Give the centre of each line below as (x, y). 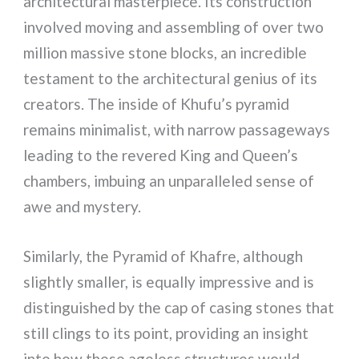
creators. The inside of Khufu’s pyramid (157, 103)
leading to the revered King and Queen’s (161, 155)
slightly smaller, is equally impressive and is (169, 282)
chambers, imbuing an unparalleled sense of (169, 180)
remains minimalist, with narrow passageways (177, 129)
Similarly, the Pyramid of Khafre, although (163, 256)
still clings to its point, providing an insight (166, 333)
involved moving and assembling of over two (174, 26)
